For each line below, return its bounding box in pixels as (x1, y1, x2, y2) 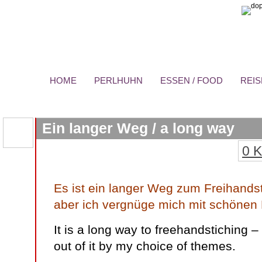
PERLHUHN (94, 75, 143, 85)
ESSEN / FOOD (160, 75, 223, 85)
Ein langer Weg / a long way (42, 120, 235, 136)
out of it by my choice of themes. (54, 239, 236, 253)
